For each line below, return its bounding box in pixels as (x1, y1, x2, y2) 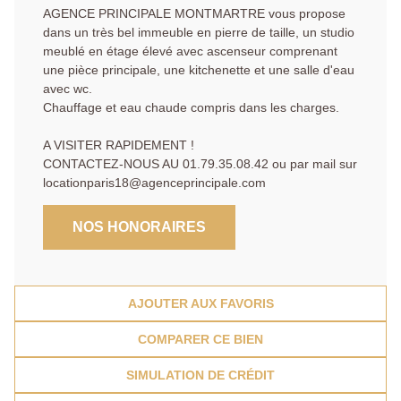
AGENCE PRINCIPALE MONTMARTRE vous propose (43, 6, 346, 21)
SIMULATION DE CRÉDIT (126, 368, 275, 383)
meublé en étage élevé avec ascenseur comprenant (43, 44, 337, 59)
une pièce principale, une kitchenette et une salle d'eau (43, 63, 354, 78)
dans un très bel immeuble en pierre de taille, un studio (43, 25, 354, 40)
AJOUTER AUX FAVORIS (127, 296, 274, 311)
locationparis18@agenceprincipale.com (43, 175, 266, 191)
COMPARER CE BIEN (138, 332, 263, 347)
